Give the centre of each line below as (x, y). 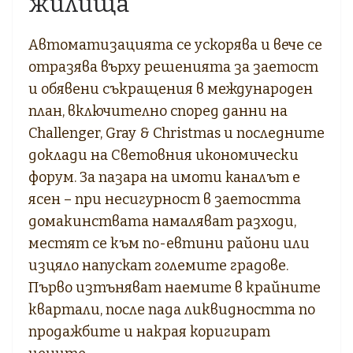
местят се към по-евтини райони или (169, 243)
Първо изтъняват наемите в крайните (175, 287)
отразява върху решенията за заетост (173, 67)
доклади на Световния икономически (163, 155)
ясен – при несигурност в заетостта (165, 199)
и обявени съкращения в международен (171, 89)
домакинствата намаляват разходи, (162, 221)
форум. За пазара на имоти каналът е (164, 177)
